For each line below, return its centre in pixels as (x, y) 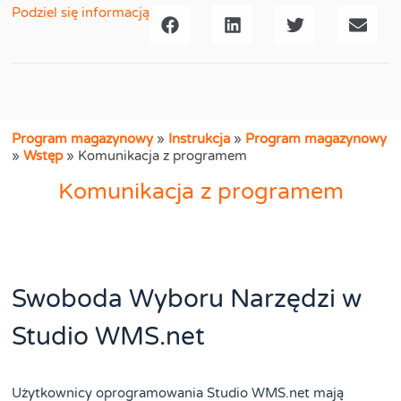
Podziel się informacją (81, 13)
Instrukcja (200, 139)
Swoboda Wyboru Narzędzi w (187, 299)
